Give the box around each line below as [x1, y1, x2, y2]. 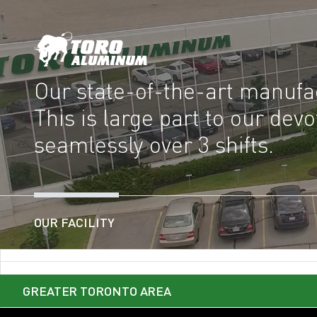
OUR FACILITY [34, 214, 115, 231]
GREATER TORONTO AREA [23, 283, 172, 299]
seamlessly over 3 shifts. [34, 131, 274, 159]
